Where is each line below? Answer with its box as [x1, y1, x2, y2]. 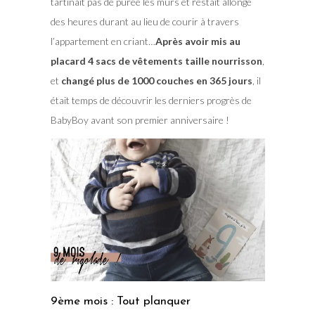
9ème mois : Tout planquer [50, 295, 191, 308]
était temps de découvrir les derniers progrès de [50, 94, 252, 106]
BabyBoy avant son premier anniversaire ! [50, 113, 229, 126]
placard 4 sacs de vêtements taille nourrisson [50, 54, 262, 67]
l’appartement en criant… [50, 34, 155, 47]
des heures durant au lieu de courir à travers [50, 15, 239, 27]
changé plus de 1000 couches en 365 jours [60, 74, 252, 86]
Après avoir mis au [155, 34, 240, 47]
